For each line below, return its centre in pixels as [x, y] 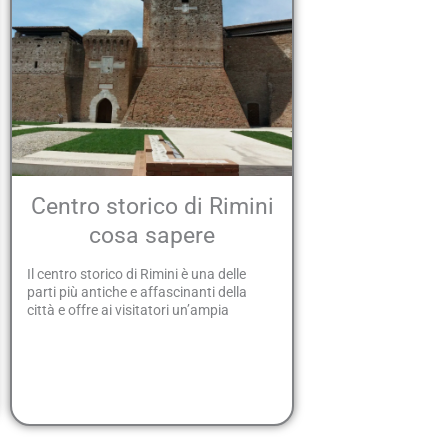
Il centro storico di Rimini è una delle [137, 274]
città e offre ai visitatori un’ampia [128, 310]
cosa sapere [152, 235]
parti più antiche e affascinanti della [137, 292]
